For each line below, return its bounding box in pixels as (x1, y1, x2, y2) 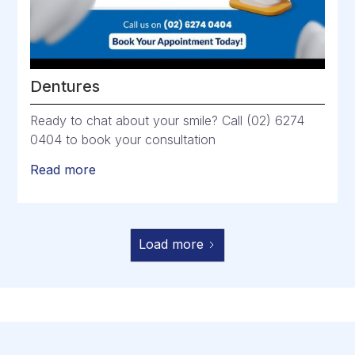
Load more (139, 235, 204, 252)
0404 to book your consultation (30, 131, 216, 147)
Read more (30, 161, 97, 177)
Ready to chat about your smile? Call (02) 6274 (30, 112, 305, 128)
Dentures (30, 76, 101, 96)
